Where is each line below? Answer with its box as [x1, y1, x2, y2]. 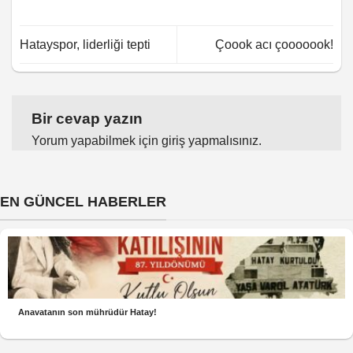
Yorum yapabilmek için [32, 134, 162, 148]
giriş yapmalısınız [162, 134, 258, 148]
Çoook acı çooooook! [215, 38, 333, 52]
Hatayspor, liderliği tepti [20, 38, 150, 52]
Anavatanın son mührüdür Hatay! [18, 307, 158, 317]
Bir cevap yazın [32, 110, 147, 128]
